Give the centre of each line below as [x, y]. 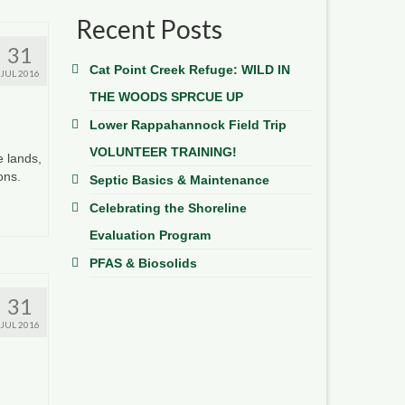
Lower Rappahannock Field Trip [188, 124]
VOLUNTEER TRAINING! [163, 151]
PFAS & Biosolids [143, 263]
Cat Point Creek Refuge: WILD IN [189, 69]
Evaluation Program [150, 235]
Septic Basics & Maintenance [179, 179]
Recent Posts [149, 28]
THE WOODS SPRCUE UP [166, 96]
